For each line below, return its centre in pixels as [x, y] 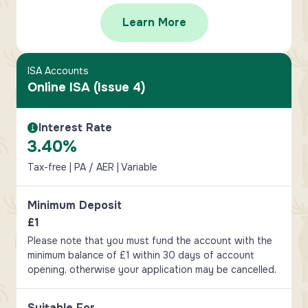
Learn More [154, 22]
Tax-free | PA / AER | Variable [92, 167]
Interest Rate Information [97, 135]
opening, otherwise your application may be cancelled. [152, 269]
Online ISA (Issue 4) [86, 87]
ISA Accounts [58, 71]
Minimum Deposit [75, 205]
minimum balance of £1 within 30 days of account [141, 255]
